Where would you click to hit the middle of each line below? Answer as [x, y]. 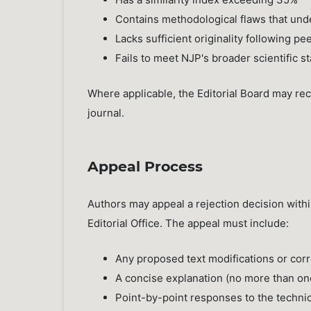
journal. [106, 113]
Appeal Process [145, 166]
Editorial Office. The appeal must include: [188, 223]
